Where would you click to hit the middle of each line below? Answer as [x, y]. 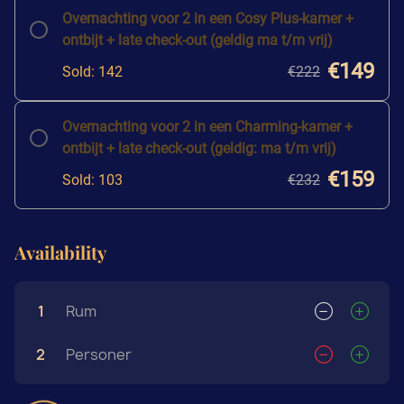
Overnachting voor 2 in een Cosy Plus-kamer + [208, 18]
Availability [60, 252]
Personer [99, 354]
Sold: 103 [92, 179]
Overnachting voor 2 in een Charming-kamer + [207, 126]
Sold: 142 [92, 71]
